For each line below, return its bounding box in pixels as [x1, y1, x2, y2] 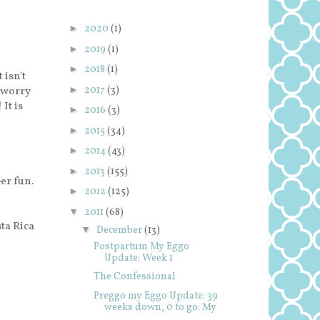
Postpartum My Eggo [93, 239, 189, 254]
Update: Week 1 [104, 251, 173, 265]
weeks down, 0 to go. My [104, 300, 216, 314]
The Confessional [93, 270, 176, 284]
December [96, 223, 144, 237]
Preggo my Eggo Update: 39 [93, 289, 218, 303]
